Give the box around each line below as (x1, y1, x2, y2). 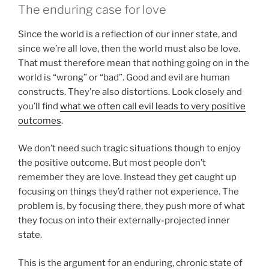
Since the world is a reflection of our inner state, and (18, 28, 237, 40)
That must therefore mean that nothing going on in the (18, 57, 249, 68)
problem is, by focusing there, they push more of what (18, 201, 245, 212)
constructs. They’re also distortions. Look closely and (18, 86, 242, 97)
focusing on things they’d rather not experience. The (18, 186, 239, 198)
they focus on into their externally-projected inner (18, 215, 230, 226)
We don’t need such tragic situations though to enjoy (18, 143, 241, 154)
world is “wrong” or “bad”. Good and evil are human (18, 71, 230, 83)
